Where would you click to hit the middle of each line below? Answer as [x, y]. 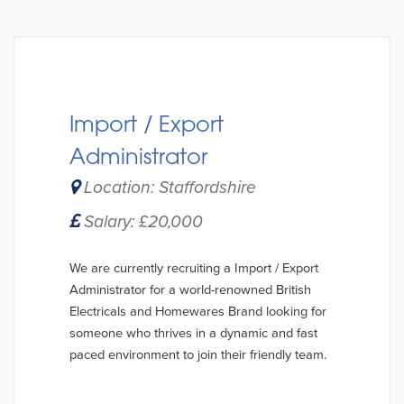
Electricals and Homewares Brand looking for [198, 312]
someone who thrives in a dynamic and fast [193, 333]
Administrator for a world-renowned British [190, 290]
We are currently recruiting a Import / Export [194, 268]
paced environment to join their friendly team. [198, 355]
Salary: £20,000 [141, 221]
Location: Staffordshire [168, 187]
